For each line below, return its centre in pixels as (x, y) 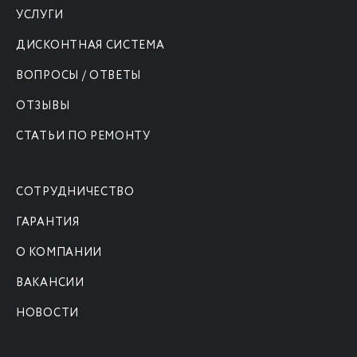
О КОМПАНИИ (59, 253)
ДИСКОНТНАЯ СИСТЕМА (90, 46)
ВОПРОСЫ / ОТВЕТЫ (79, 76)
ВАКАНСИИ (50, 283)
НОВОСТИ (47, 314)
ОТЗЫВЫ (43, 106)
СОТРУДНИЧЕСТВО (75, 192)
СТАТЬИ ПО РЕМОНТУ (83, 137)
